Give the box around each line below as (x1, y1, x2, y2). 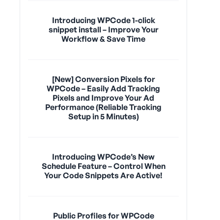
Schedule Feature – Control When (41, 161, 165, 171)
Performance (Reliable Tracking (45, 102, 162, 112)
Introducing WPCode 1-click (52, 15, 155, 25)
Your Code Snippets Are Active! (44, 170, 163, 180)
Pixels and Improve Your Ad (53, 92, 154, 103)
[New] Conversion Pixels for (52, 74, 155, 84)
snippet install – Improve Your (48, 24, 159, 34)
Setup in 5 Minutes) (68, 111, 139, 121)
